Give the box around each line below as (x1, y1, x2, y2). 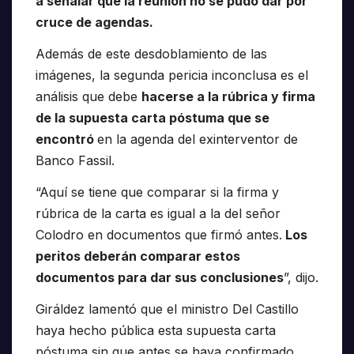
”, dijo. (284, 269, 318, 285)
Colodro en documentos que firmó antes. (36, 226, 282, 243)
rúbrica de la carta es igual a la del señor (36, 205, 281, 221)
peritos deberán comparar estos (36, 247, 240, 264)
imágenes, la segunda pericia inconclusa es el (36, 67, 308, 83)
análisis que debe (36, 88, 141, 104)
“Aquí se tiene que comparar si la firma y (36, 183, 279, 200)
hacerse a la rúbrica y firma (141, 88, 315, 104)
